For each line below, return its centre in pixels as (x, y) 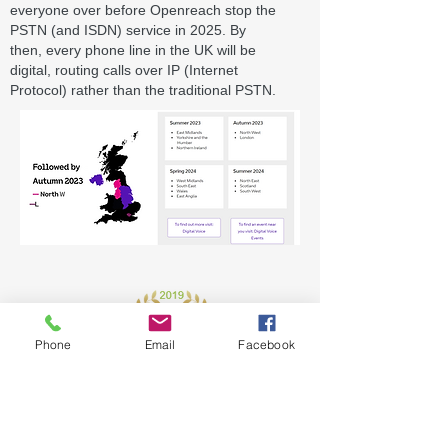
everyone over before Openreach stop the (143, 10)
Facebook (266, 344)
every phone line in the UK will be (151, 50)
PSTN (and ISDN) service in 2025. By (128, 30)
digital (28, 70)
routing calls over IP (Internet (146, 70)
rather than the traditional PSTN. (171, 90)
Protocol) (38, 90)
